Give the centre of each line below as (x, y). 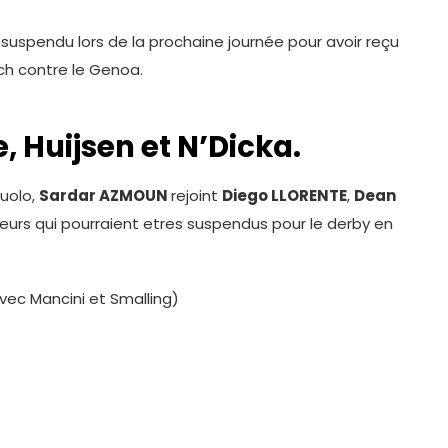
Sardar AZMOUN (105, 195)
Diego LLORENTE (284, 195)
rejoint (196, 195)
